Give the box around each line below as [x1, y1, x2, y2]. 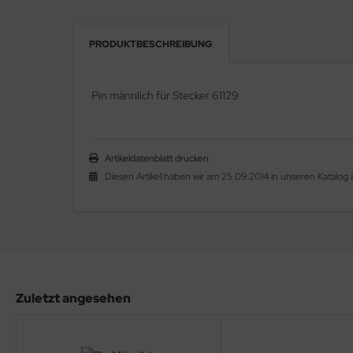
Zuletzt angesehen [16, 290, 131, 307]
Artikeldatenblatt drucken [105, 152, 209, 165]
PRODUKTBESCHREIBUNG [89, 38, 213, 50]
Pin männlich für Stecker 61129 [89, 88, 239, 102]
